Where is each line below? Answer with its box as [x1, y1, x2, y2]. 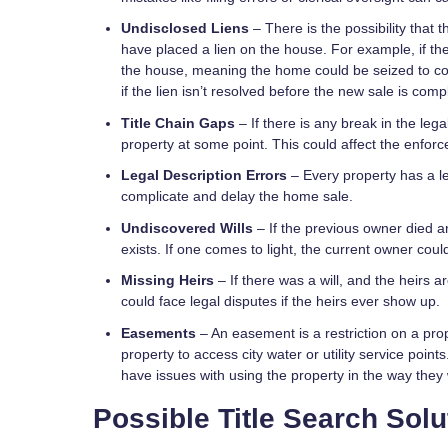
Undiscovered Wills [121, 219, 253, 236]
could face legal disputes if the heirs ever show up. [121, 293, 440, 310]
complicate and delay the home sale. [121, 188, 353, 205]
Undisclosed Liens [121, 20, 253, 37]
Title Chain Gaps [121, 114, 235, 131]
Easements [121, 324, 196, 341]
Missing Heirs [121, 272, 214, 289]
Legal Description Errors [121, 167, 287, 184]
